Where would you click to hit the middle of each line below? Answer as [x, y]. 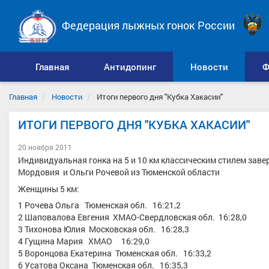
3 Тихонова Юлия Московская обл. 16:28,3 [104, 229]
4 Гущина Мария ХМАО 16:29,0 [84, 241]
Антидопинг [130, 67]
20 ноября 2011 [45, 147]
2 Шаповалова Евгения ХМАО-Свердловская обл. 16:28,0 [132, 217]
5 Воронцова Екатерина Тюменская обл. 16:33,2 [115, 253]
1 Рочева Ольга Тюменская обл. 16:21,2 [99, 205]
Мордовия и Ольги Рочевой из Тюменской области [119, 172]
